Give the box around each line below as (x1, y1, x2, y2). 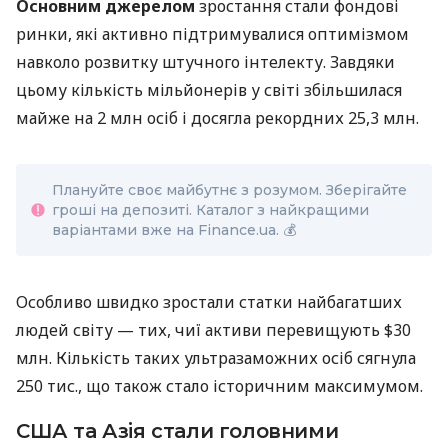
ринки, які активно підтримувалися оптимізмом (16, 22, 409, 45)
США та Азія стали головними (16, 418, 339, 443)
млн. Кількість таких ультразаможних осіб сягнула (16, 346, 416, 369)
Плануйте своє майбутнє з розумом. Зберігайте (52, 180, 407, 199)
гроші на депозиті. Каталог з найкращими (52, 200, 369, 219)
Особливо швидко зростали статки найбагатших (16, 290, 402, 313)
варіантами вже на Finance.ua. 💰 (52, 220, 296, 239)
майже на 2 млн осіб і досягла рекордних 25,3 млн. (16, 106, 419, 129)
